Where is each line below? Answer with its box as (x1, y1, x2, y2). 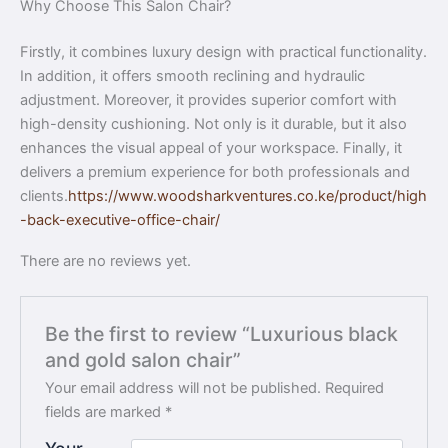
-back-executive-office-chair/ (20, 210, 220, 229)
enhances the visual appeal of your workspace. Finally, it (20, 138, 402, 157)
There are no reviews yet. (20, 252, 191, 271)
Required (325, 378, 385, 397)
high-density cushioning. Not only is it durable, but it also (20, 114, 407, 133)
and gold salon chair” (45, 347, 242, 372)
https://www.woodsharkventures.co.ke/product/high (68, 186, 427, 205)
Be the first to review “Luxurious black (45, 321, 399, 346)
